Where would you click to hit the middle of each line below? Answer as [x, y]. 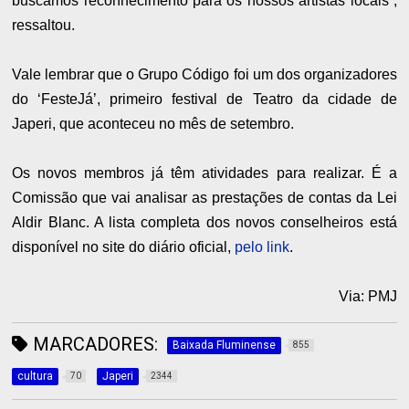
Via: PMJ [367, 296]
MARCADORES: [94, 344]
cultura [36, 376]
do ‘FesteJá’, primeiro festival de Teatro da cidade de [204, 99]
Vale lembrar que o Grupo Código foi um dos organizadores [204, 74]
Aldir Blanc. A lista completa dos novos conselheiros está [204, 222]
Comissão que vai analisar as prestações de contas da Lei [204, 197]
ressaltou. [44, 25]
